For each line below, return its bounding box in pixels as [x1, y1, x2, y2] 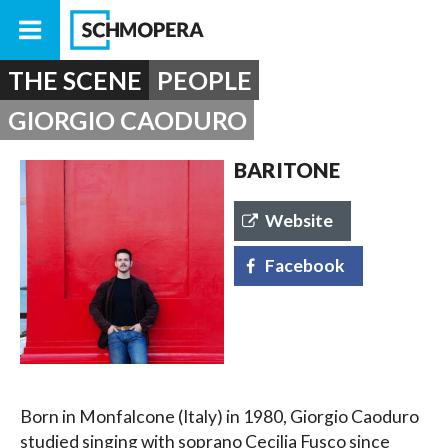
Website [265, 209, 334, 231]
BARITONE [234, 158, 340, 182]
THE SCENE [7, 65, 142, 95]
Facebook [265, 254, 346, 276]
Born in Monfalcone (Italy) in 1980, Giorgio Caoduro [20, 406, 419, 427]
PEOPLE [156, 65, 252, 95]
